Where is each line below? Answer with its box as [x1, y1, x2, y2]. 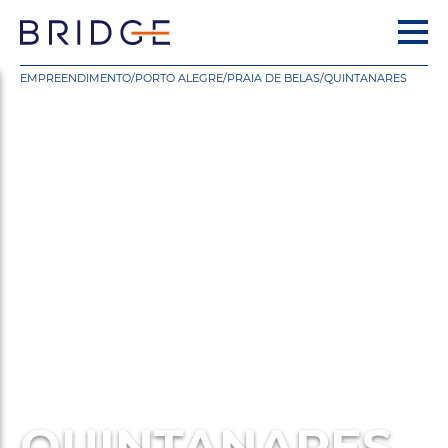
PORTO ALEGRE [135, 71, 223, 85]
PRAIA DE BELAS [227, 71, 320, 85]
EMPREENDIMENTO [20, 71, 131, 85]
